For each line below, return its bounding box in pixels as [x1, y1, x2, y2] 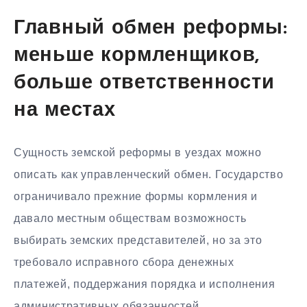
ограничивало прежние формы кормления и [14, 191, 258, 203]
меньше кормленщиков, [14, 45, 260, 66]
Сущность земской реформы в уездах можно [14, 147, 262, 159]
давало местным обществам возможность [14, 212, 247, 225]
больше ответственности [14, 73, 275, 93]
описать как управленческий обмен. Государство [14, 169, 284, 181]
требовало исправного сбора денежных [14, 256, 234, 269]
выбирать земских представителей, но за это [14, 234, 262, 247]
